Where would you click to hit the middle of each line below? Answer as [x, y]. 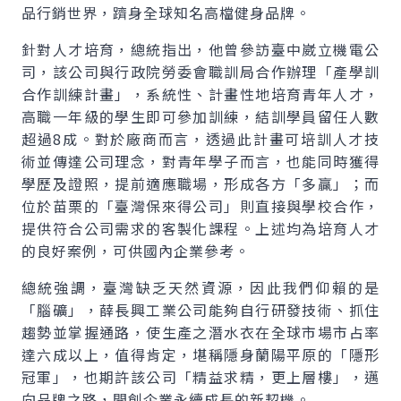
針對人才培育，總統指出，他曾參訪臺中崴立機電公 [200, 49]
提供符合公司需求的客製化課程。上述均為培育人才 [200, 228]
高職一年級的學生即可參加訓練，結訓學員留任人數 [200, 116]
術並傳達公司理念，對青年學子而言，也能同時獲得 [200, 161]
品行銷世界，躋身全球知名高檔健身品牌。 [166, 13]
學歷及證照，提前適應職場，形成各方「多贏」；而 [200, 183]
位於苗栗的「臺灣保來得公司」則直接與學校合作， [200, 206]
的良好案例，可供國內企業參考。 [136, 251]
